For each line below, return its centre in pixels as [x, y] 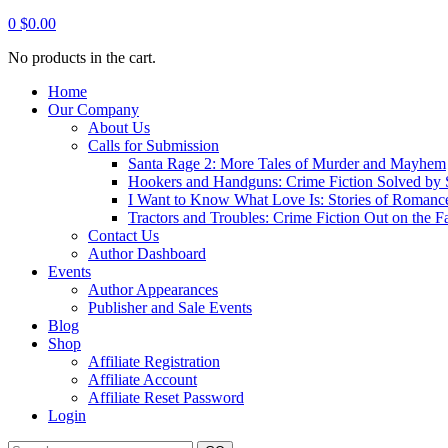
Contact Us [123, 235]
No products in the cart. [82, 57]
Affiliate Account [142, 379]
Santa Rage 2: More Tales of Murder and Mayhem [287, 163]
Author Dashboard [147, 253]
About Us [119, 127]
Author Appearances [153, 289]
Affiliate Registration [154, 361]
